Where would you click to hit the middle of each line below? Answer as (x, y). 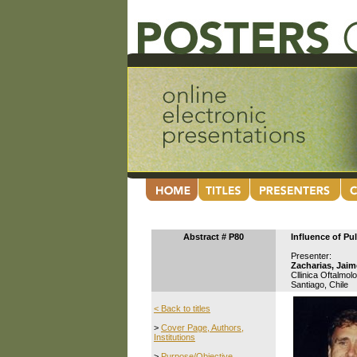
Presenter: (311, 256)
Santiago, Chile (320, 284)
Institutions (175, 337)
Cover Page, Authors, (202, 328)
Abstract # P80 (214, 237)
